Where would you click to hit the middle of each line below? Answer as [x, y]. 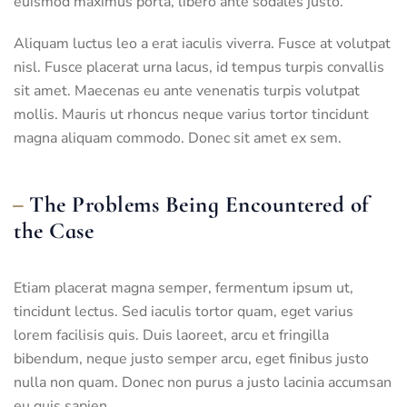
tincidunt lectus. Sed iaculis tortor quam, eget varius [184, 311]
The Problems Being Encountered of [196, 204]
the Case [54, 230]
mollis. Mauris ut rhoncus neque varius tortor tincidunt [191, 114]
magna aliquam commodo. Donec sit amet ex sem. [178, 138]
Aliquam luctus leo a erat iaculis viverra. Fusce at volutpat [202, 43]
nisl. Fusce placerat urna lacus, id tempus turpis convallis [199, 67]
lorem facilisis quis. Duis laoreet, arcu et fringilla [171, 335]
